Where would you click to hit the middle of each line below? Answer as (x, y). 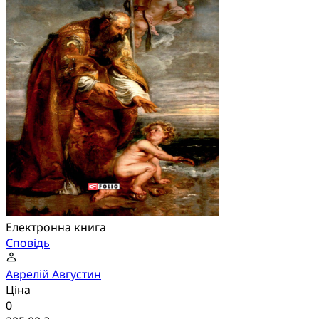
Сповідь (28, 243)
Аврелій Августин (53, 274)
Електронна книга (56, 228)
